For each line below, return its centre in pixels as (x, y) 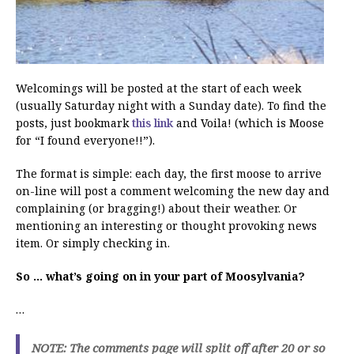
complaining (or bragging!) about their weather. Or (156, 209)
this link (153, 123)
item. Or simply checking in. (93, 243)
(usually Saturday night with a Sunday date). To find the (171, 106)
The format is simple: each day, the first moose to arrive (169, 174)
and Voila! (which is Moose (250, 123)
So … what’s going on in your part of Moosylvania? (160, 277)
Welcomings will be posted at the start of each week (158, 88)
